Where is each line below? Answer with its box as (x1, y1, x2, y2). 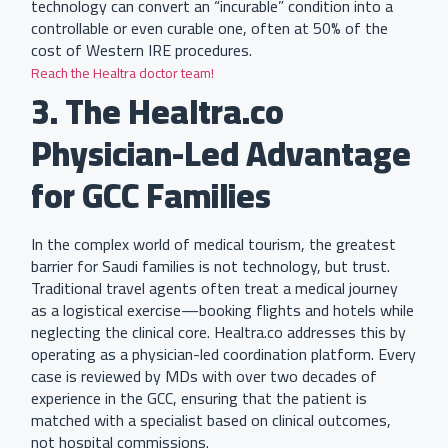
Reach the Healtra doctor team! (31, 60, 217, 87)
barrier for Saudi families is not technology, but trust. (31, 251, 390, 282)
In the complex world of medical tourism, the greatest (31, 229, 396, 260)
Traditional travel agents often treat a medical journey (31, 273, 398, 304)
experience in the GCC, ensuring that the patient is (31, 383, 367, 414)
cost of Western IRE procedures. (31, 35, 252, 66)
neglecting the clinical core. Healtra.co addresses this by (31, 317, 406, 348)
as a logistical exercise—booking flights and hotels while (31, 295, 414, 326)
